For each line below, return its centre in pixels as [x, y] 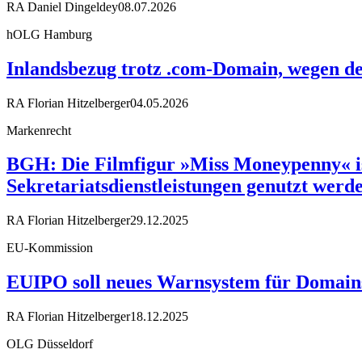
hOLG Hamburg [49, 34]
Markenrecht [39, 130]
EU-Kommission [50, 248]
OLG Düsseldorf [50, 344]
